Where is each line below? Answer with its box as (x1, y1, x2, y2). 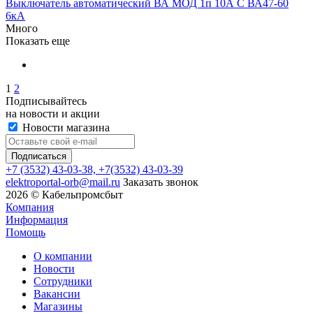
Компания (6, 201, 54, 213)
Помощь (6, 226, 45, 238)
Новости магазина (20, 121, 110, 133)
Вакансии (34, 287, 80, 300)
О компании (34, 249, 92, 262)
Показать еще (6, 34, 70, 47)
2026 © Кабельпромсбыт (6, 188, 123, 201)
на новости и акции (6, 107, 100, 119)
